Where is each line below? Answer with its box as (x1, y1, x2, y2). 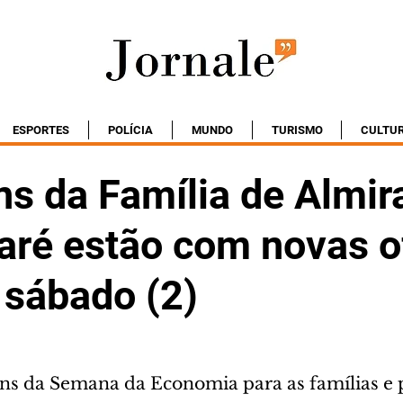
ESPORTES (13, 123, 69, 137)
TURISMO (271, 123, 323, 137)
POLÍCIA (108, 123, 153, 137)
